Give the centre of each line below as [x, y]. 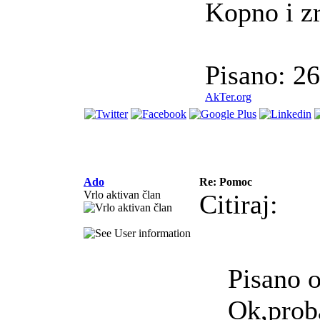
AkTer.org [228, 97]
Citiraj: [239, 205]
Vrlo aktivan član [122, 195]
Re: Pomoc [226, 182]
